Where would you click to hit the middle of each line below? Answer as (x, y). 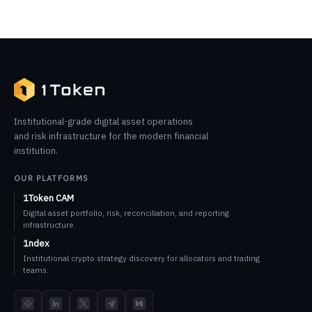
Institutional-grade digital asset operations (103, 122)
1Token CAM (48, 198)
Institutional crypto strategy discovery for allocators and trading (141, 258)
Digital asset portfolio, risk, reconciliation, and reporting (126, 213)
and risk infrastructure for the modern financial (111, 136)
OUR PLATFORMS (52, 178)
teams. (36, 270)
